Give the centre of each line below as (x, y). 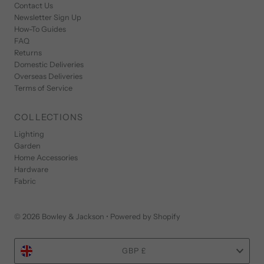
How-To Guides (40, 29)
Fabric (25, 181)
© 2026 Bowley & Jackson (60, 216)
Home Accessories (46, 157)
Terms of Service (44, 88)
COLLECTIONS (49, 117)
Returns (28, 52)
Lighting (29, 134)
